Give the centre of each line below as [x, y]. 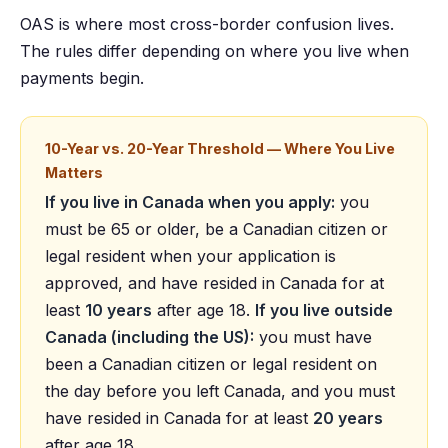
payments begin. [82, 77]
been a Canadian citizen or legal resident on [211, 363]
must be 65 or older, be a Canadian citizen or [216, 228]
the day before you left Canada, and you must [220, 390]
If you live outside [324, 309]
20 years [348, 417]
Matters [74, 172]
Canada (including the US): [149, 336]
